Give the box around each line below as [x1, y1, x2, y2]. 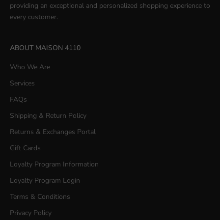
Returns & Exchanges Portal [10, 127, 96, 137]
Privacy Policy [10, 208, 52, 218]
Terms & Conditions [10, 192, 70, 201]
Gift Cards [10, 143, 41, 153]
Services [10, 79, 35, 88]
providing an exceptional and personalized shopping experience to [10, 1, 210, 10]
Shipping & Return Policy [10, 111, 86, 120]
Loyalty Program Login [10, 176, 80, 185]
